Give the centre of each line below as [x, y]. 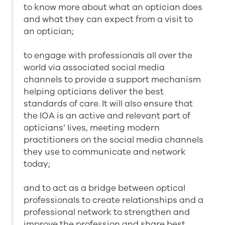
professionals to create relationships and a [114, 200]
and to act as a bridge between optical [105, 188]
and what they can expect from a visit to [108, 19]
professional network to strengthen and [107, 212]
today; [37, 164]
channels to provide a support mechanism [113, 79]
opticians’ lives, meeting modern [92, 128]
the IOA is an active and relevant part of [107, 116]
